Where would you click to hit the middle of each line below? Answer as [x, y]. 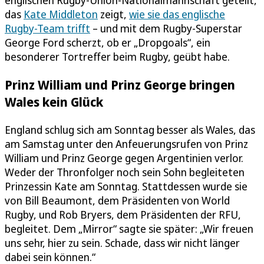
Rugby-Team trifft [47, 28]
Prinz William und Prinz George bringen [120, 84]
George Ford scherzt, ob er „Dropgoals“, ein [108, 42]
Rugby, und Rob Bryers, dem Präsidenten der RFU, [123, 214]
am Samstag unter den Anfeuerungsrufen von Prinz [126, 143]
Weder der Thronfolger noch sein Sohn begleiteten [125, 172]
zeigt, [113, 14]
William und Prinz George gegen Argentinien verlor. [124, 158]
